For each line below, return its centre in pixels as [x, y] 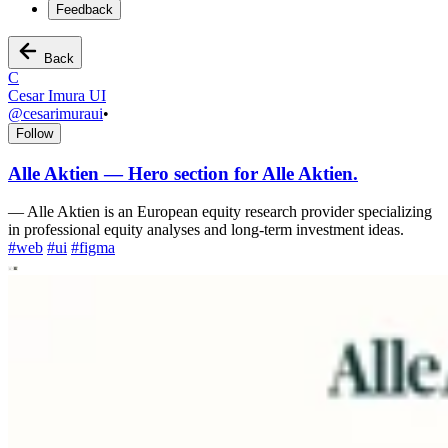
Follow [34, 133]
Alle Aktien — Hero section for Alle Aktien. [183, 173]
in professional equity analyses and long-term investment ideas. [206, 230]
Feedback [84, 9]
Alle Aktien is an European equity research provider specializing [229, 212]
